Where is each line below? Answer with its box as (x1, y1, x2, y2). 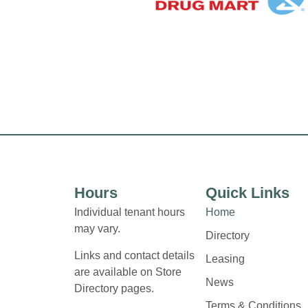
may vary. (74, 223, 123, 235)
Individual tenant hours (74, 206, 185, 219)
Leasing (206, 253, 245, 265)
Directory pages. (74, 282, 154, 294)
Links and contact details (74, 249, 195, 261)
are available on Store (74, 265, 181, 278)
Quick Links (206, 184, 290, 202)
